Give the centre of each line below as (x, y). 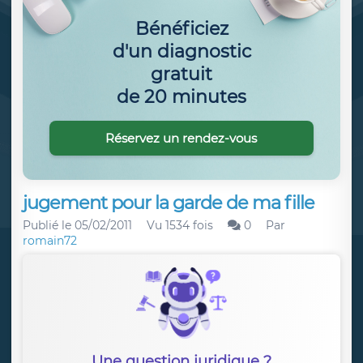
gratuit (181, 74)
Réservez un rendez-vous (181, 138)
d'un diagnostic (181, 51)
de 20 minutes (181, 96)
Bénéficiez (181, 28)
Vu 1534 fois (180, 225)
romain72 (50, 241)
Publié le (49, 225)
